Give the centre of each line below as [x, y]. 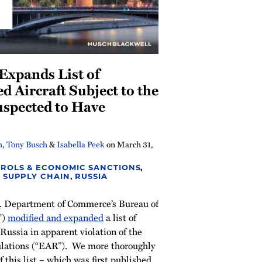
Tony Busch [27, 144]
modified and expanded [56, 217]
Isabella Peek [81, 144]
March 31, [135, 144]
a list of [120, 217]
